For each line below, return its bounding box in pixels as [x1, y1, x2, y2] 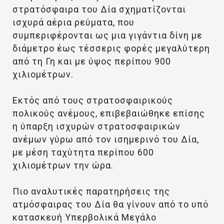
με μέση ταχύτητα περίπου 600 [12, 147, 154, 157]
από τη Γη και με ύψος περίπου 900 [12, 56, 171, 66]
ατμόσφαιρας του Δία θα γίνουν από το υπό [12, 199, 208, 209]
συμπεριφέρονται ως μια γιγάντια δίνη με [12, 30, 202, 40]
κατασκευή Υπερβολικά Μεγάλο [12, 212, 156, 222]
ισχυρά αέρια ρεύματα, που [12, 17, 134, 27]
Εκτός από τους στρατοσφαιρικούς [12, 95, 173, 105]
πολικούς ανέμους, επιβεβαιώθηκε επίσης [12, 108, 205, 118]
